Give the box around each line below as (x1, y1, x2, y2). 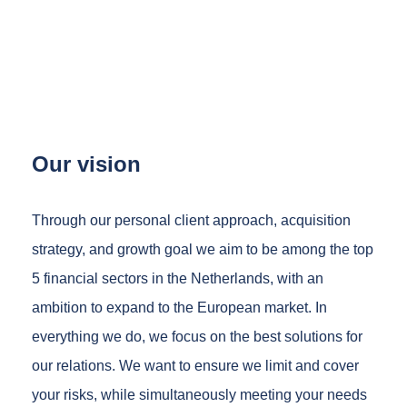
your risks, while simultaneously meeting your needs (32, 386, 367, 402)
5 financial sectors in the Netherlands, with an (32, 270, 323, 286)
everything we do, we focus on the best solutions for (32, 328, 362, 344)
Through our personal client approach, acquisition (32, 212, 351, 228)
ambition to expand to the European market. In (32, 299, 327, 315)
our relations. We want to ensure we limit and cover (32, 357, 359, 373)
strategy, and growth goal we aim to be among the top (32, 241, 373, 257)
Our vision (32, 151, 141, 176)
